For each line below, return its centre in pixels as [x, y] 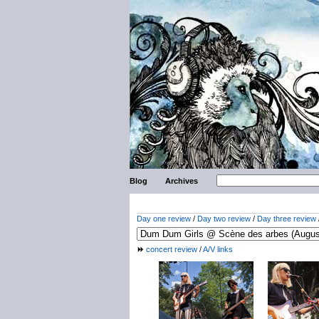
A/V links [218, 249]
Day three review [287, 219]
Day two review [224, 219]
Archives [182, 181]
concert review [172, 249]
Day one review [164, 219]
